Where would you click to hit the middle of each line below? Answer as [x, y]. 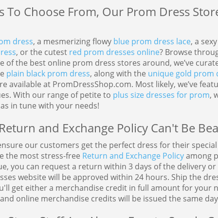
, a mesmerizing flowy [73, 42]
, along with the [119, 74]
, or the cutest [42, 52]
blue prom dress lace [152, 42]
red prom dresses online [114, 52]
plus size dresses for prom [161, 95]
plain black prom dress [48, 74]
